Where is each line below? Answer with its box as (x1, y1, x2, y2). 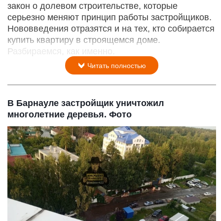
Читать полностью (85, 62, 146, 70)
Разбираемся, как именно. (7, 46, 115, 57)
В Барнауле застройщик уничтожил (7, 98, 164, 109)
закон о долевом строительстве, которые (7, 1, 178, 11)
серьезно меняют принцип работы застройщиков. (7, 12, 212, 23)
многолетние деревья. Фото (7, 110, 132, 120)
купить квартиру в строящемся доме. (7, 35, 160, 45)
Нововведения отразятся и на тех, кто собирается (7, 24, 215, 34)
